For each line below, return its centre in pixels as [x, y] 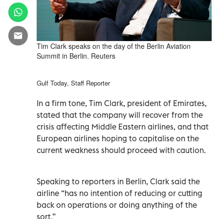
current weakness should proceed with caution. [121, 150]
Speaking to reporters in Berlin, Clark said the [118, 181]
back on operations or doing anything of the [117, 205]
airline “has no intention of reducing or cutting [120, 193]
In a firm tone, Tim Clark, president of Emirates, [122, 103]
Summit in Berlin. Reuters [76, 55]
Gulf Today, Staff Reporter [73, 83]
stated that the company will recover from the [120, 115]
